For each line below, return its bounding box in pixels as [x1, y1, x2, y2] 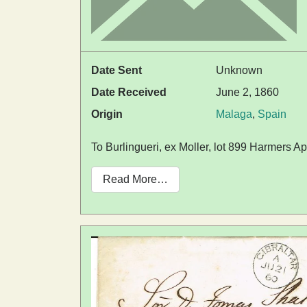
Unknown [216, 64, 262, 77]
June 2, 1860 [216, 86, 279, 99]
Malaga [216, 108, 252, 121]
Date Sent [91, 64, 142, 77]
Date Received [91, 86, 167, 99]
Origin [91, 108, 123, 121]
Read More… [103, 173, 168, 186]
